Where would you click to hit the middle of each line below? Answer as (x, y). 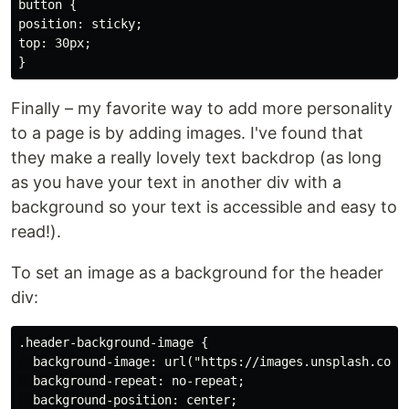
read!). (36, 231)
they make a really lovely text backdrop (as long (196, 157)
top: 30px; (55, 43)
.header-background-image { (113, 342)
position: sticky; (80, 24)
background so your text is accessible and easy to (204, 207)
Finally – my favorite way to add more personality (202, 108)
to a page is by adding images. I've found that (187, 133)
